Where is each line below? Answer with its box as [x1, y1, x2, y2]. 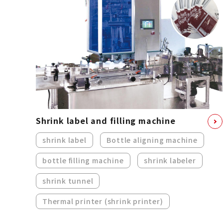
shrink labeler [144, 155, 196, 165]
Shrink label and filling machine [36, 114, 176, 126]
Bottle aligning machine [107, 134, 198, 145]
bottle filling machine [42, 155, 124, 165]
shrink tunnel [42, 175, 94, 186]
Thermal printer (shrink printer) [42, 196, 163, 206]
